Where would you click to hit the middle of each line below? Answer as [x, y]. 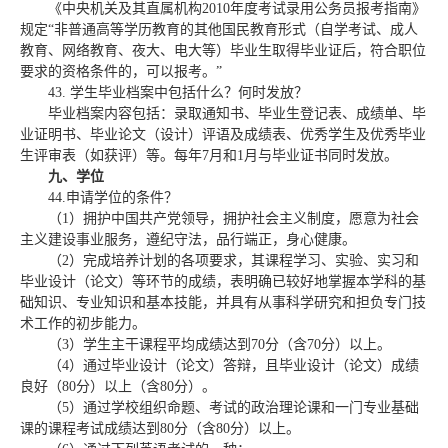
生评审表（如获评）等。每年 [111, 155]
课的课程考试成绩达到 [90, 428]
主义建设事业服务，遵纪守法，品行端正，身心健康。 [188, 239]
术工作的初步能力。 [83, 323]
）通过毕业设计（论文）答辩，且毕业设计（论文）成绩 [244, 365]
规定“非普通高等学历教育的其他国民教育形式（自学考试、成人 [219, 29]
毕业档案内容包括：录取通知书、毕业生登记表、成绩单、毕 [237, 113]
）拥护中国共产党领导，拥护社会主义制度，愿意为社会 [244, 218]
